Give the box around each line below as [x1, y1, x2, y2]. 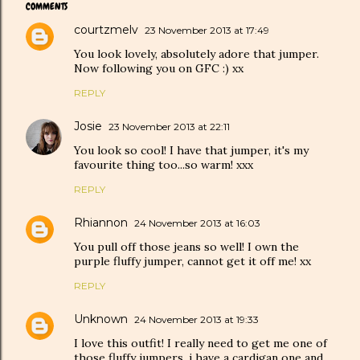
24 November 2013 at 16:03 [134, 216, 260, 229]
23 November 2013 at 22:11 [108, 120, 230, 133]
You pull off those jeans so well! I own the [74, 239, 299, 254]
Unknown [74, 311, 128, 326]
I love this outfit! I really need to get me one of [74, 335, 327, 350]
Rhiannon [74, 215, 128, 230]
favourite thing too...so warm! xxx [74, 157, 253, 172]
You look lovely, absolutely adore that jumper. [74, 46, 319, 61]
